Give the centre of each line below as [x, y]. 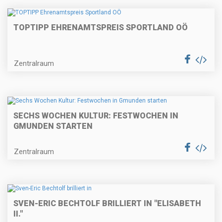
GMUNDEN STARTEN [53, 126]
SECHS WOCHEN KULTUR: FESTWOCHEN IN [96, 115]
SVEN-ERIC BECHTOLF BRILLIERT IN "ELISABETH [107, 203]
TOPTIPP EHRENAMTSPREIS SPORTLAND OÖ [101, 28]
